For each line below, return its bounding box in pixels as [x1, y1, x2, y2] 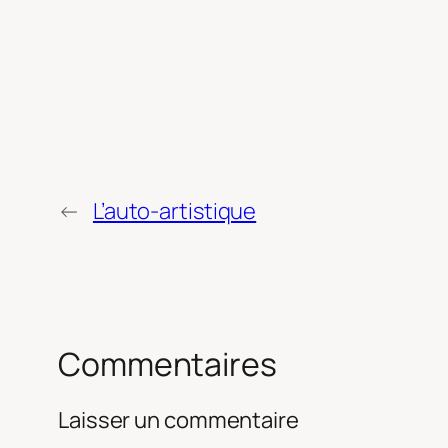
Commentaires [58, 341, 277, 386]
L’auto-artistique [92, 195, 257, 226]
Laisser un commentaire [58, 405, 299, 436]
